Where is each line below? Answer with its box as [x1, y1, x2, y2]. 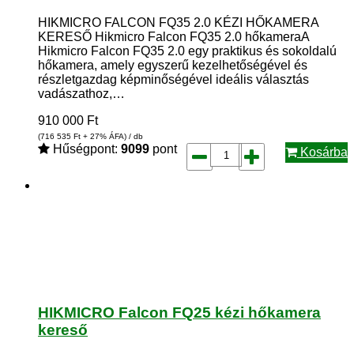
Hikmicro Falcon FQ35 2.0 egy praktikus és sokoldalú [38, 44, 337, 58]
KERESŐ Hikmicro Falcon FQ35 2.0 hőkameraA [38, 30, 309, 44]
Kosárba [297, 145, 348, 160]
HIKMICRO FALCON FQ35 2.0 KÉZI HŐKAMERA [38, 16, 318, 30]
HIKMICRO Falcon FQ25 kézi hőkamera [38, 303, 321, 321]
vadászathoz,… [38, 87, 125, 101]
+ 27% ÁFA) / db [81, 132, 143, 141]
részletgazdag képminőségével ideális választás [38, 73, 309, 87]
